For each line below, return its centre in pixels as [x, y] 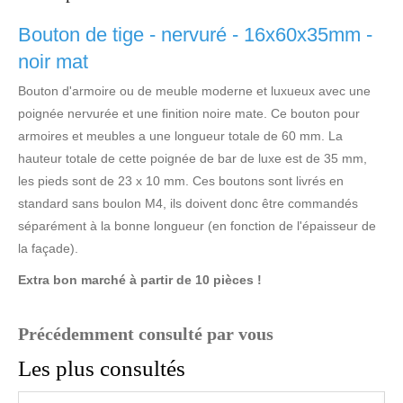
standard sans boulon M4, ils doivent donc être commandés [188, 204]
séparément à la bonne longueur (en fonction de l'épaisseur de [197, 226]
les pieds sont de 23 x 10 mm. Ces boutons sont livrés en [181, 181]
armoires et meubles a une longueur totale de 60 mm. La [180, 136]
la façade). [48, 249]
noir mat [53, 62]
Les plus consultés [102, 369]
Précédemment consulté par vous [146, 334]
